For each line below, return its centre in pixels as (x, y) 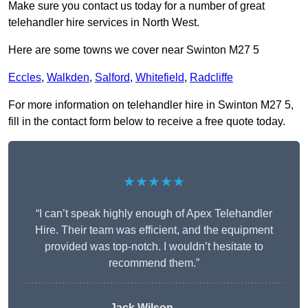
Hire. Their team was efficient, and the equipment (154, 230)
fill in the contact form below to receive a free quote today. (147, 122)
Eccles (25, 78)
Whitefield (160, 78)
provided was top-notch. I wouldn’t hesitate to (154, 247)
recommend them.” (154, 263)
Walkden (68, 78)
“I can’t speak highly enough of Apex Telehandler (154, 214)
